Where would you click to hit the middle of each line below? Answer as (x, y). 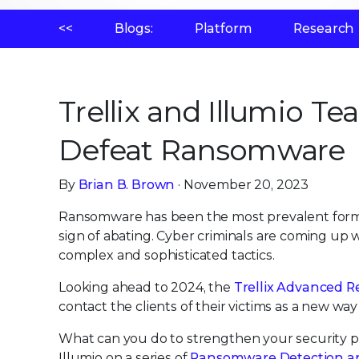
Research (324, 28)
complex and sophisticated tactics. (167, 255)
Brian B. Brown (127, 185)
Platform (223, 28)
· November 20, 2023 (242, 185)
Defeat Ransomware (202, 150)
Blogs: (133, 28)
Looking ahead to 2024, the (146, 287)
